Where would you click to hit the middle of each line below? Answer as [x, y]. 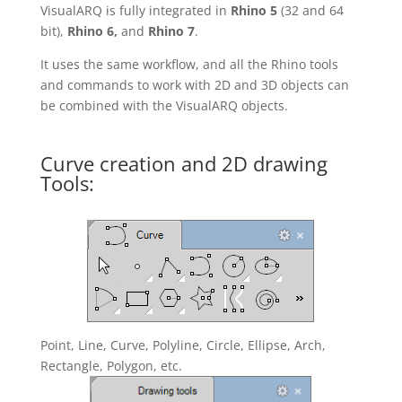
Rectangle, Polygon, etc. [111, 366]
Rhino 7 [171, 31]
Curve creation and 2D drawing [184, 163]
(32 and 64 [310, 10]
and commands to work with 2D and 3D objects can [194, 85]
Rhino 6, [92, 31]
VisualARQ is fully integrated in [135, 10]
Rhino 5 [253, 10]
